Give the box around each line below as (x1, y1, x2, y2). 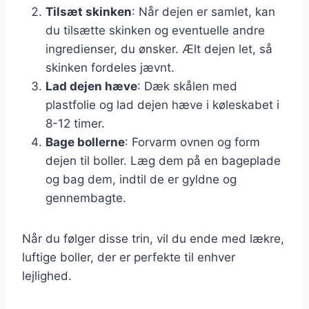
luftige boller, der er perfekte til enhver (22, 250, 235, 264)
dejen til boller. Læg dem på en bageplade (46, 153, 281, 168)
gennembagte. (46, 190, 126, 205)
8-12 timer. (46, 116, 105, 130)
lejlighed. (22, 268, 72, 283)
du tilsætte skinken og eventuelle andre (46, 23, 265, 37)
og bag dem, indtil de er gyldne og (46, 172, 237, 186)
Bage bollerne (46, 134, 125, 149)
